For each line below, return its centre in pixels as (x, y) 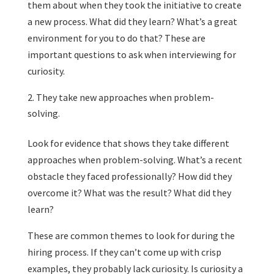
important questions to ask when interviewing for (131, 54)
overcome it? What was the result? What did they (129, 193)
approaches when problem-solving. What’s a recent (135, 160)
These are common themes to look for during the (131, 235)
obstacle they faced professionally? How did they (129, 176)
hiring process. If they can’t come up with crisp (124, 252)
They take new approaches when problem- (125, 97)
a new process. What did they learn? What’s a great (132, 21)
